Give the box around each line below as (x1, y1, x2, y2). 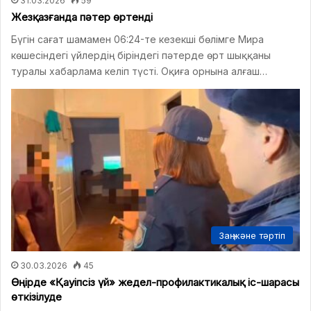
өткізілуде (11, 290, 62, 304)
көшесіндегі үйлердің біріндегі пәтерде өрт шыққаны (11, 49, 271, 61)
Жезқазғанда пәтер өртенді (11, 10, 153, 24)
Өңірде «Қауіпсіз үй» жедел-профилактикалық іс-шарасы (11, 276, 299, 289)
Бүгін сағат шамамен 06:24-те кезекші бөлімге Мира (11, 33, 264, 45)
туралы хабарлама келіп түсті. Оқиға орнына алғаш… (11, 65, 267, 77)
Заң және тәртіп (219, 230, 285, 242)
